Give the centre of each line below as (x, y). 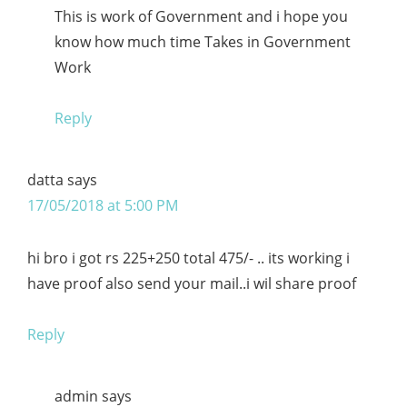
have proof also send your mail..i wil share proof (192, 283)
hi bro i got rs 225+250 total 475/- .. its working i (189, 258)
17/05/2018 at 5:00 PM (103, 205)
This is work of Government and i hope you (201, 16)
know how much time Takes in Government (203, 41)
